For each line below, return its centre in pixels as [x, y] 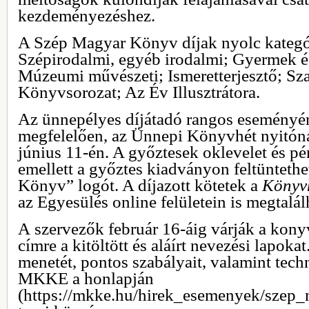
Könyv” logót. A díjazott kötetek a [140, 185]
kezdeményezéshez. [87, 15]
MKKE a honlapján [86, 278]
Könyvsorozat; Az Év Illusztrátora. [139, 92]
